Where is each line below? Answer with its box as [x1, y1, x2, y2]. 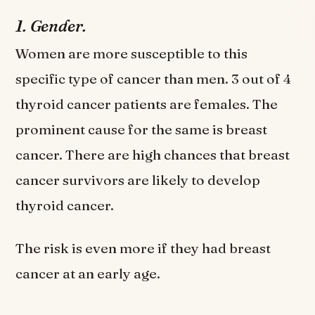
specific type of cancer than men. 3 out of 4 [15, 70, 292, 88]
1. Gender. [15, 15, 87, 36]
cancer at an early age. [15, 265, 164, 283]
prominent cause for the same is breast [15, 121, 268, 139]
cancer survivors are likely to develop [15, 172, 261, 189]
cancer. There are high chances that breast [15, 146, 290, 164]
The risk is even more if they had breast [15, 240, 271, 257]
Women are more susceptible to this [15, 45, 248, 63]
